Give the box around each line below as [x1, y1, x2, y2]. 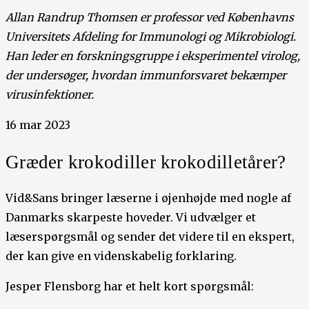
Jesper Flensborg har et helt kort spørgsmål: [6, 279, 254, 294]
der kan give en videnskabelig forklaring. [6, 249, 237, 263]
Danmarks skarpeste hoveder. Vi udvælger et [6, 210, 256, 225]
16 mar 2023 [6, 118, 70, 132]
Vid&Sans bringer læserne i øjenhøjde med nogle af [6, 191, 291, 206]
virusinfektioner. [6, 88, 94, 101]
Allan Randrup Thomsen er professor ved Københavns [6, 10, 294, 24]
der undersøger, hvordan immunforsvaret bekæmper [6, 68, 286, 82]
